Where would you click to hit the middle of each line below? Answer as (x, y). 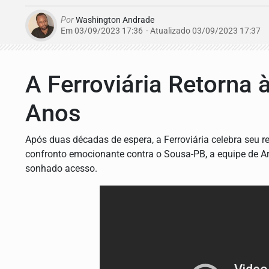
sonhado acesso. (61, 168)
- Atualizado (168, 31)
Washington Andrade (114, 20)
